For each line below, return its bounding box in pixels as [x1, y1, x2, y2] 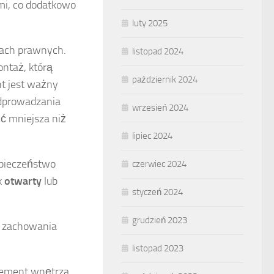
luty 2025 [132, 18, 168, 29]
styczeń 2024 [132, 187, 183, 198]
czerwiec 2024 [132, 158, 187, 169]
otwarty [4, 174, 42, 188]
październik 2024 [132, 74, 198, 85]
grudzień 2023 [132, 215, 187, 226]
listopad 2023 [132, 243, 183, 254]
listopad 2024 [132, 46, 183, 57]
